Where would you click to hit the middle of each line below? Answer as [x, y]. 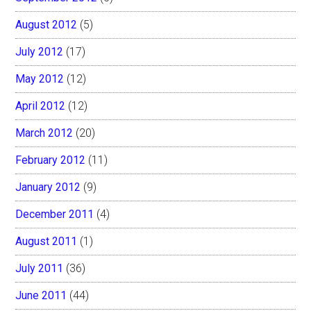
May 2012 [40, 78]
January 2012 [48, 187]
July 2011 [40, 268]
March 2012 [44, 133]
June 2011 [41, 295]
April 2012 [41, 106]
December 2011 [55, 214]
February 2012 [51, 160]
